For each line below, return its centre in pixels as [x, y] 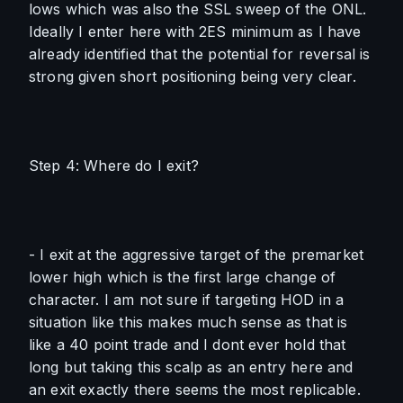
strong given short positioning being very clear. [195, 76]
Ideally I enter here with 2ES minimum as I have [195, 31]
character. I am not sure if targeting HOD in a [187, 300]
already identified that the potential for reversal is [200, 54]
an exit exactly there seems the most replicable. [195, 390]
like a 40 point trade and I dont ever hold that [188, 345]
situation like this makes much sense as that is [188, 322]
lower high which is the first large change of [183, 277]
